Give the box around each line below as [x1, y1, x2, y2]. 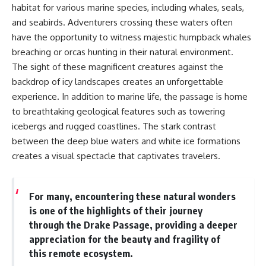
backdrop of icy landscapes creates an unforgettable [12, 75, 223, 87]
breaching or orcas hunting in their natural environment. [12, 46, 233, 58]
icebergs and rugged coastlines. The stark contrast [12, 120, 216, 132]
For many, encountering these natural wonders [28, 190, 236, 203]
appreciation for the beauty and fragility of [28, 233, 220, 246]
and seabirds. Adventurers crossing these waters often [12, 16, 233, 28]
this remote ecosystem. [28, 247, 133, 260]
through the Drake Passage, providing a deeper [28, 218, 237, 232]
